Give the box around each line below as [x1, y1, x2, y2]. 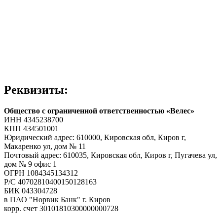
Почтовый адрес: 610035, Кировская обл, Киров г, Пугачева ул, [4, 150, 217, 159]
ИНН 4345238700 [4, 115, 63, 124]
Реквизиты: [4, 83, 68, 96]
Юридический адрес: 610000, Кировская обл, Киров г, [4, 133, 186, 142]
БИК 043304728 [4, 186, 57, 195]
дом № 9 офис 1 [4, 159, 57, 168]
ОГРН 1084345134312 [4, 168, 78, 177]
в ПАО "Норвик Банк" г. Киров [4, 195, 110, 204]
